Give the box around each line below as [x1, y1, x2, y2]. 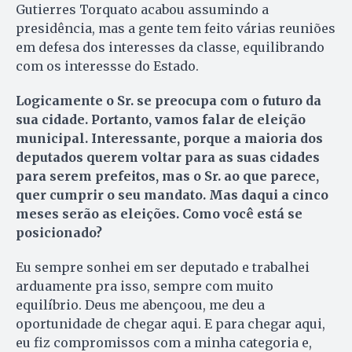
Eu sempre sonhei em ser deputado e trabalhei [16, 259, 310, 276]
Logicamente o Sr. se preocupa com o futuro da [16, 93, 321, 109]
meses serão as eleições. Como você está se [16, 206, 302, 222]
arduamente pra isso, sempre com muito [16, 278, 273, 295]
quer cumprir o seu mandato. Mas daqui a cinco [16, 187, 328, 203]
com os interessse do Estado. [16, 58, 199, 75]
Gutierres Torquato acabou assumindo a [16, 2, 269, 18]
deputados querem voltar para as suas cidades [16, 149, 320, 166]
